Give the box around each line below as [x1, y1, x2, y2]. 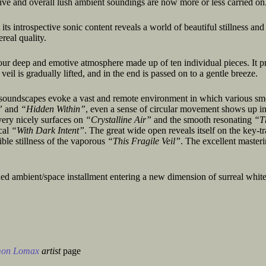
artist [42, 246, 61, 256]
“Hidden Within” [21, 104, 85, 114]
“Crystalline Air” [85, 115, 151, 125]
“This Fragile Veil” [107, 136, 180, 146]
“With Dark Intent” [11, 125, 84, 135]
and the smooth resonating [151, 115, 254, 125]
